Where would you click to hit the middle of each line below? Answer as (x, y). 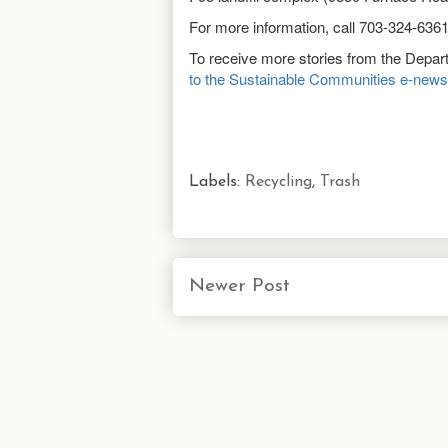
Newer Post (239, 286)
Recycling (278, 181)
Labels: (217, 181)
